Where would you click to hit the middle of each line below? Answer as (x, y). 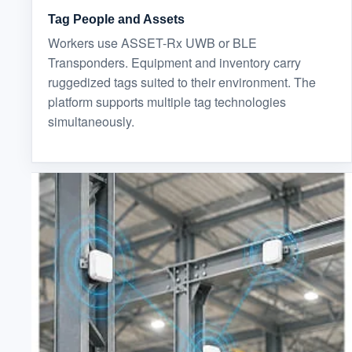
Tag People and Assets (116, 20)
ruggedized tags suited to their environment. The (182, 82)
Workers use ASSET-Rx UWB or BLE (152, 43)
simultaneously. (91, 122)
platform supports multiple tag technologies (167, 102)
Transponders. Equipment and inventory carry (174, 63)
